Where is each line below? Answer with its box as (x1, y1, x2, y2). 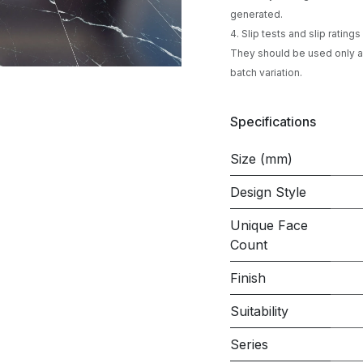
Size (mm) (230, 151, 293, 167)
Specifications (230, 113, 316, 130)
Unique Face (230, 217, 308, 233)
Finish (230, 270, 266, 286)
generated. (230, 8, 288, 20)
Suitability (230, 303, 288, 319)
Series (230, 336, 268, 352)
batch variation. (230, 66, 302, 79)
